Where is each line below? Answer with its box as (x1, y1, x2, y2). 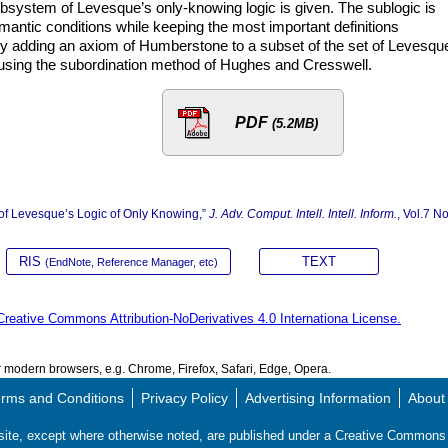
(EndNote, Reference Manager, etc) (45, 256, 218, 268)
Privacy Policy (140, 390, 228, 406)
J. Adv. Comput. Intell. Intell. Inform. (209, 207, 397, 221)
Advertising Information (244, 390, 391, 406)
